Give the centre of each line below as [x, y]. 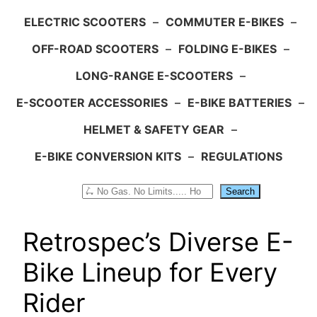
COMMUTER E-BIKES [225, 22]
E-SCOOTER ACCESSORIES [92, 102]
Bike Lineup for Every [150, 272]
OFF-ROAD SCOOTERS [95, 48]
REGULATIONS [242, 156]
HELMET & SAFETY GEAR [154, 129]
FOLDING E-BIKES [227, 48]
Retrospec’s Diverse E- [158, 242]
